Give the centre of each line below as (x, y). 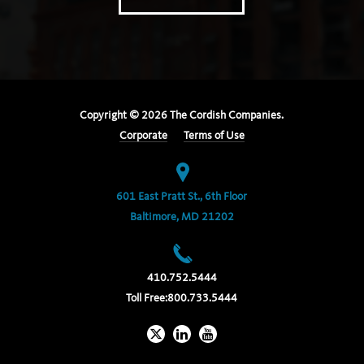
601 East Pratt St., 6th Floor (182, 197)
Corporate (143, 136)
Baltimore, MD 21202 (182, 217)
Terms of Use (214, 136)
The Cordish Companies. (226, 115)
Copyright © (111, 115)
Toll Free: (147, 298)
